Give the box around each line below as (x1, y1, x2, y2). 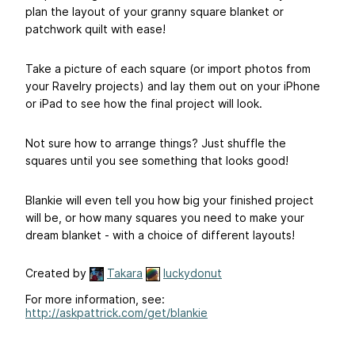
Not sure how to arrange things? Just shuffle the (25, 136, 286, 150)
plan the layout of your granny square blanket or (25, 4, 284, 18)
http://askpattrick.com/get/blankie (25, 305, 208, 319)
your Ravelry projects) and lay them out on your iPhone (25, 78, 320, 93)
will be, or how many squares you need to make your (25, 210, 304, 224)
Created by (25, 265, 90, 280)
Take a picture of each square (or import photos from (25, 61, 311, 75)
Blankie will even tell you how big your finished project (25, 193, 314, 207)
